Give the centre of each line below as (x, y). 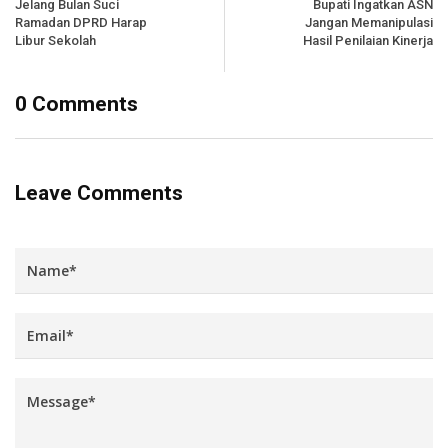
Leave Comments (99, 192)
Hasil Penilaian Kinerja (368, 40)
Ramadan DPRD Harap (81, 22)
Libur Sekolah (55, 40)
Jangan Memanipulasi (369, 22)
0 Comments (76, 103)
